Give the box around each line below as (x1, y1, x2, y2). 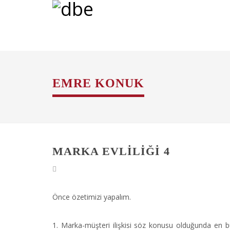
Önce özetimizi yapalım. (52, 192, 131, 202)
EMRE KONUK (52, 76, 144, 90)
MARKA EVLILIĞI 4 (52, 145, 170, 158)
